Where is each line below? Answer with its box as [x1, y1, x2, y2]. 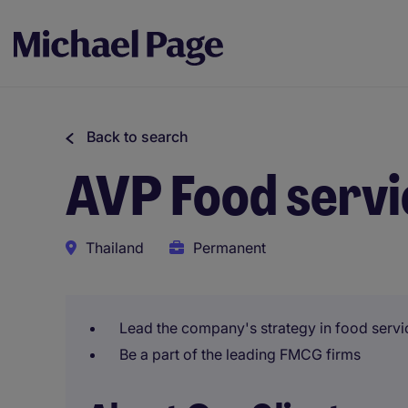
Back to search [87, 127, 189, 146]
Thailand [86, 239, 144, 257]
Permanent [193, 239, 266, 257]
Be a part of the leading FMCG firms [119, 345, 361, 363]
